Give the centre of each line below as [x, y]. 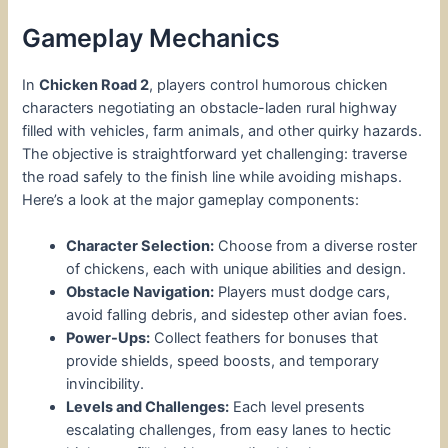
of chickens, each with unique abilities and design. [236, 269]
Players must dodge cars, [302, 292]
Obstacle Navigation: [140, 292]
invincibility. [105, 384]
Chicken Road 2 [94, 84]
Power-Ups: [108, 338]
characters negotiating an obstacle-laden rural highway [210, 107]
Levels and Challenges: [148, 407]
